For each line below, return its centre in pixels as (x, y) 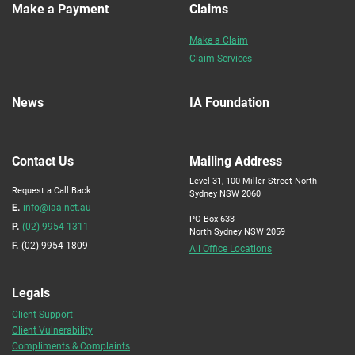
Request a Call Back (52, 190)
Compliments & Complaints (71, 345)
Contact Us (43, 160)
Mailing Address (236, 160)
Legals (31, 292)
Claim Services (221, 58)
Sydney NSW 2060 (225, 193)
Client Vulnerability (52, 330)
